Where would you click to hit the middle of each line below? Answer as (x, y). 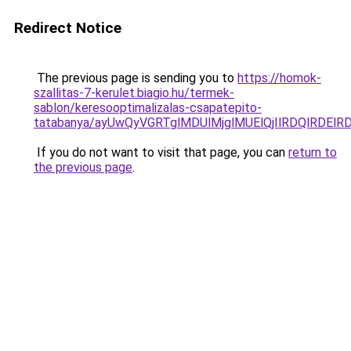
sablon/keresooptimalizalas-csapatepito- (148, 108)
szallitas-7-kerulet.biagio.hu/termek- (134, 93)
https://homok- (279, 78)
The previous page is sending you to (136, 78)
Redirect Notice (68, 28)
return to (313, 152)
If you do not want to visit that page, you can (161, 152)
